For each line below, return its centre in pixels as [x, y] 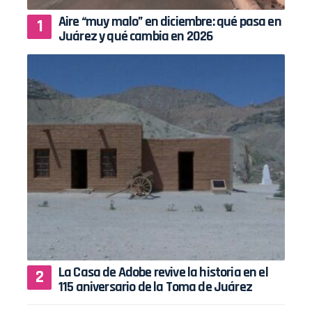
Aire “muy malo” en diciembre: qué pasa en [170, 21]
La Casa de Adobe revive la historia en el [163, 272]
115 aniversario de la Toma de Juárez [155, 287]
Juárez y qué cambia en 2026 [136, 36]
